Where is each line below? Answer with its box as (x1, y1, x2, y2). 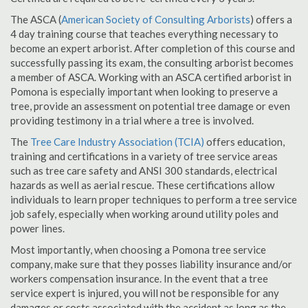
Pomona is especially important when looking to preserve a (10, 85, 278, 98)
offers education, (204, 135, 285, 148)
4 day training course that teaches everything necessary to (10, 27, 278, 40)
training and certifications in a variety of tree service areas (10, 150, 278, 162)
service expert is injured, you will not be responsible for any (10, 287, 279, 299)
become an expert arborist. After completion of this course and (10, 42, 295, 54)
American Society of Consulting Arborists (61, 13, 250, 25)
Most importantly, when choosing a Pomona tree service (10, 243, 266, 256)
